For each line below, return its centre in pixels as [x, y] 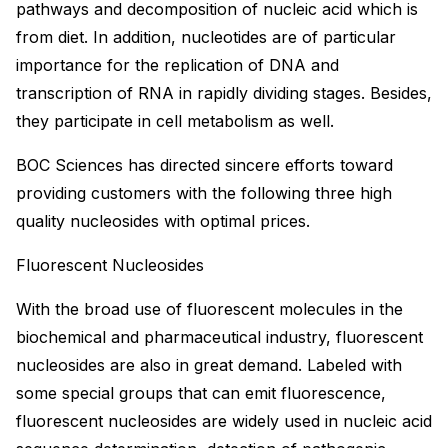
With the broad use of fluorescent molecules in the [209, 308]
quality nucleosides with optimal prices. [163, 220]
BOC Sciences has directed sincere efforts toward [204, 164]
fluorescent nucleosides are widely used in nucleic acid [224, 420]
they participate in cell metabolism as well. [175, 120]
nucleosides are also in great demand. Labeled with [209, 364]
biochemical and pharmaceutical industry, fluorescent [219, 336]
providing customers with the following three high [204, 192]
